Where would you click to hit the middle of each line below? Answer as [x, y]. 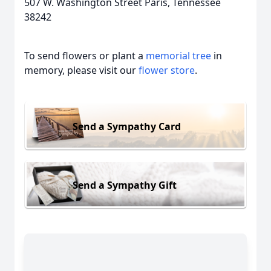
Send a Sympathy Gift [125, 185]
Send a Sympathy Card [127, 126]
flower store [167, 70]
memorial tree [178, 56]
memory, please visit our [81, 70]
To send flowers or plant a [85, 56]
